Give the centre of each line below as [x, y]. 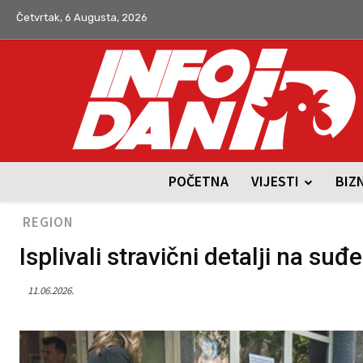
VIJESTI [275, 181]
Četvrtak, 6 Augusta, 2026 [82, 17]
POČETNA [198, 181]
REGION [48, 222]
